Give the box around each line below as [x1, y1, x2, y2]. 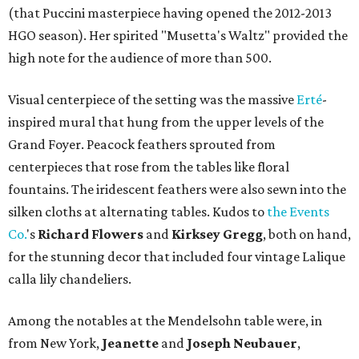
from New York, [8, 335, 102, 352]
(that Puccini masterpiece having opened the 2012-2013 [8, 5, 332, 22]
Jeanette [102, 335, 159, 352]
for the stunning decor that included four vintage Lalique [8, 248, 345, 265]
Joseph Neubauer [187, 335, 297, 352]
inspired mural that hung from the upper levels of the [8, 114, 324, 131]
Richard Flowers [38, 226, 143, 243]
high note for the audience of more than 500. [8, 50, 272, 67]
